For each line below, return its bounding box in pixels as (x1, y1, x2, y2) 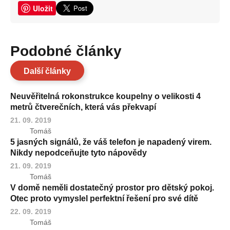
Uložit (33, 3, 53, 13)
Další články (24, 67, 71, 75)
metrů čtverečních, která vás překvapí (10, 103, 156, 111)
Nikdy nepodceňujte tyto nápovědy (10, 148, 147, 157)
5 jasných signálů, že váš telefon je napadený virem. (10, 138, 212, 146)
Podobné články (20, 43, 122, 59)
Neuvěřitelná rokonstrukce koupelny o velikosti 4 (10, 92, 201, 101)
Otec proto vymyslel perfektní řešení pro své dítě (10, 194, 198, 203)
